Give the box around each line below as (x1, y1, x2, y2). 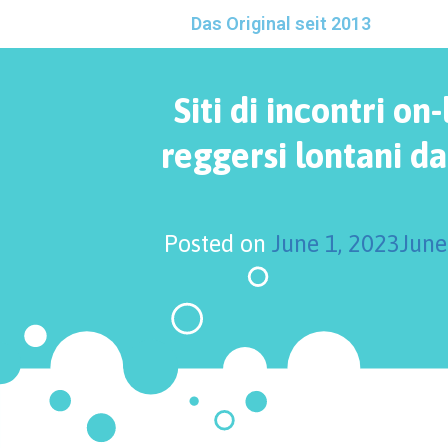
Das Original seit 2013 (190, 13, 371, 34)
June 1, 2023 (271, 230, 400, 257)
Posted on (163, 230, 272, 257)
